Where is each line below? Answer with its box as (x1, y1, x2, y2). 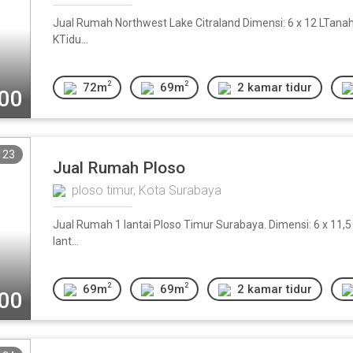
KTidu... (53, 33, 88, 46)
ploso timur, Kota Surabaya (72, 183, 221, 198)
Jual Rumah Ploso (53, 158, 185, 177)
